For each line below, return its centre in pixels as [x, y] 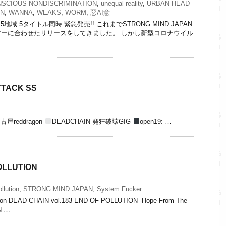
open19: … [156, 121]
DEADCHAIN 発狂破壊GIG [92, 121]
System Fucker [119, 189]
